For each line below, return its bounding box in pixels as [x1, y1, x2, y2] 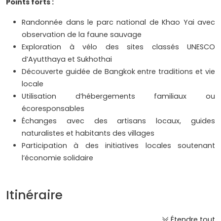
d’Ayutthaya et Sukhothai [22, 54, 112, 65]
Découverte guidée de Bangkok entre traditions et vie [22, 67, 215, 77]
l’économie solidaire [22, 153, 93, 163]
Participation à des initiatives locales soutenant [22, 141, 215, 151]
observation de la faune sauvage [22, 30, 142, 40]
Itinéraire [6, 186, 63, 204]
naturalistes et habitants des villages [22, 128, 154, 139]
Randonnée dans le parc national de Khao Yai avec [22, 17, 215, 28]
